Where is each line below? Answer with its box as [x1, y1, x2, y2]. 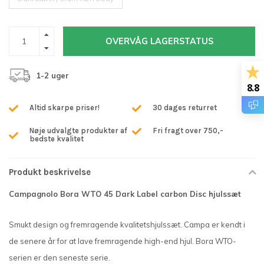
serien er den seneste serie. [9, 252, 110, 262]
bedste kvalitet [29, 134, 84, 144]
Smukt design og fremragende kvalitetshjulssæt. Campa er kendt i [9, 219, 245, 229]
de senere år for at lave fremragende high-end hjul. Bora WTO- [9, 236, 236, 246]
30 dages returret [153, 103, 217, 113]
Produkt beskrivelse [9, 167, 91, 178]
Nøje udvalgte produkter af [29, 126, 127, 136]
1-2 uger [36, 71, 69, 81]
